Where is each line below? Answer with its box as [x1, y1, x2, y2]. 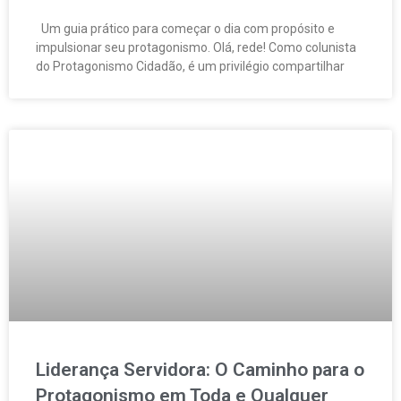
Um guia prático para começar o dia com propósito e [36, 21, 335, 37]
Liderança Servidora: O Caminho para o [36, 359, 364, 381]
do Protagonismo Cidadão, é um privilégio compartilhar [36, 59, 345, 74]
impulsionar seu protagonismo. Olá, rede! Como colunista [36, 40, 356, 55]
